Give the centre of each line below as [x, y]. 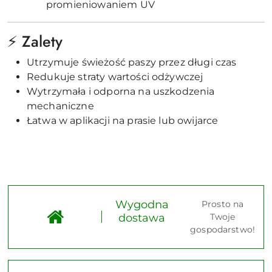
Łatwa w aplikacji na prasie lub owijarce [123, 120]
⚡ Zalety [35, 41]
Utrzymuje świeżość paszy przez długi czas [132, 62]
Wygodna [142, 204]
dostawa [142, 218]
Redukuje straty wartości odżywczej [115, 76]
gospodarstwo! [223, 229]
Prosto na [223, 204]
